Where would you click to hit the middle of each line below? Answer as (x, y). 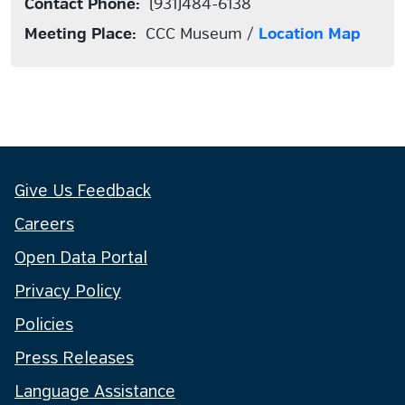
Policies (44, 325)
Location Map (310, 34)
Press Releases (74, 359)
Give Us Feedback (83, 192)
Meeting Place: (80, 34)
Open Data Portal (81, 259)
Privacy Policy (68, 292)
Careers (44, 225)
